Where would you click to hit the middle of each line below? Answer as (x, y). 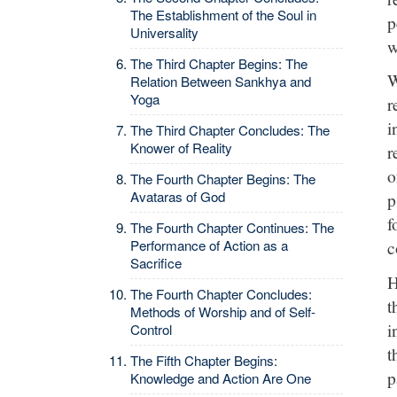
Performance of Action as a (209, 245)
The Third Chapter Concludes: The (230, 130)
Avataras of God (178, 196)
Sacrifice (156, 263)
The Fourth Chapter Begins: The (223, 179)
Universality (164, 32)
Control (151, 329)
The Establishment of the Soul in (223, 15)
